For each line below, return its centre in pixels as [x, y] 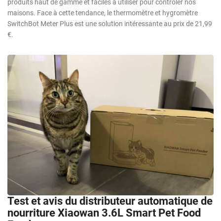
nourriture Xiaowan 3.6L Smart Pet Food [104, 213]
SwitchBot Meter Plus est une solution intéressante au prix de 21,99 [110, 24]
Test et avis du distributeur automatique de [110, 201]
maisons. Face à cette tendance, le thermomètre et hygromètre [103, 13]
